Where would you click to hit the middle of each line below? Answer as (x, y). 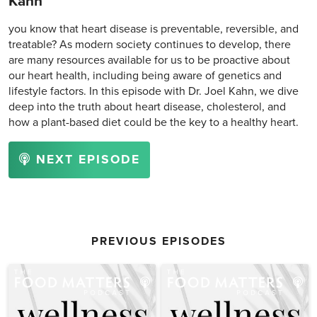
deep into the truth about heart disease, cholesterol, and (147, 107)
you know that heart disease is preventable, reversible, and (154, 29)
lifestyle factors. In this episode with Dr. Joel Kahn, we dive (154, 92)
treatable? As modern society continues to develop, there (150, 45)
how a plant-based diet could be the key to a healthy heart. (154, 123)
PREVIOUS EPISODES (158, 242)
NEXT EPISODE (85, 160)
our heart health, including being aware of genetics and (145, 76)
